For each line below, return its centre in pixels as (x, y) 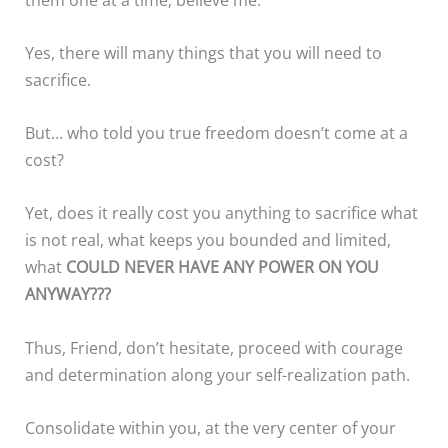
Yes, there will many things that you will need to (204, 52)
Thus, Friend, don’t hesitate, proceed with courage (214, 347)
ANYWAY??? (68, 294)
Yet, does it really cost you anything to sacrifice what (222, 213)
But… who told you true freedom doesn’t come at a (217, 133)
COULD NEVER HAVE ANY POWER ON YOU (223, 267)
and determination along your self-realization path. (218, 374)
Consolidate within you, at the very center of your (211, 427)
